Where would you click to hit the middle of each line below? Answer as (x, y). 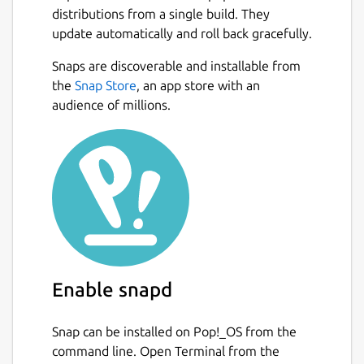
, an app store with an (198, 86)
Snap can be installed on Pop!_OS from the (174, 332)
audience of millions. (111, 105)
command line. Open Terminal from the (166, 351)
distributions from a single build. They (161, 14)
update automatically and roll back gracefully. (182, 34)
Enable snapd (112, 290)
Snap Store (106, 86)
